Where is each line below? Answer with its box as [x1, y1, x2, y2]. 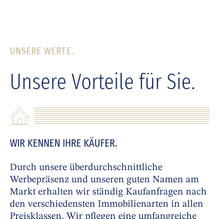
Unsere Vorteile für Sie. [10, 68, 195, 95]
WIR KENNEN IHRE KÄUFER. [10, 136, 117, 150]
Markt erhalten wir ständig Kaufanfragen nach [10, 187, 207, 197]
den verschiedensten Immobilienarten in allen [10, 199, 203, 210]
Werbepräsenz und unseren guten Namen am [10, 175, 199, 185]
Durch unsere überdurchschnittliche [10, 163, 162, 173]
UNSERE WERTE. [10, 45, 74, 57]
